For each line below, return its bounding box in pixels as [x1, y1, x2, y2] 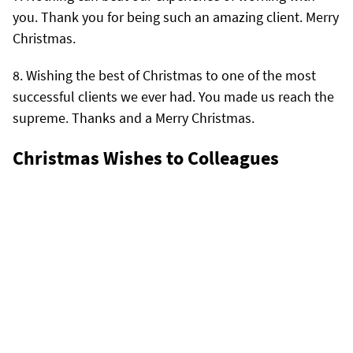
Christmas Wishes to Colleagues [13, 145, 279, 170]
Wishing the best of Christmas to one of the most [26, 65, 316, 84]
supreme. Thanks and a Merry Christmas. [13, 108, 255, 127]
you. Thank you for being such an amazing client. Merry [13, 7, 339, 26]
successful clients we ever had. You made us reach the [13, 87, 334, 106]
